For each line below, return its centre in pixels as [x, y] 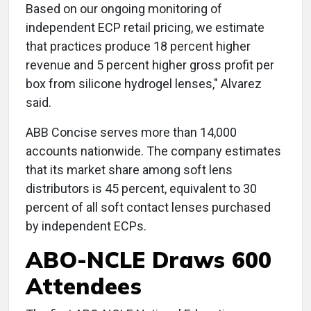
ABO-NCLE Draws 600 [149, 260]
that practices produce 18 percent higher [138, 47]
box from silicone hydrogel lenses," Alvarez [144, 84]
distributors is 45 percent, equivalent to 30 [141, 189]
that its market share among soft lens [129, 170]
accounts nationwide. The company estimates [153, 151]
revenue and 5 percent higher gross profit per [150, 65]
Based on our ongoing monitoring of [124, 9]
